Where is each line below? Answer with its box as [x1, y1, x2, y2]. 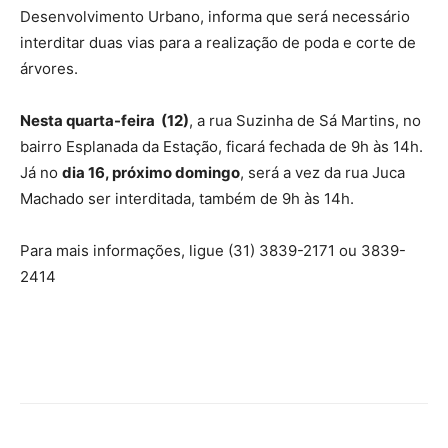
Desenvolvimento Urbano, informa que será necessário [20, 6, 410, 26]
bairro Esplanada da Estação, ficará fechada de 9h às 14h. [20, 136, 423, 156]
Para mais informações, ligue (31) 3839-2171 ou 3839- [20, 240, 406, 260]
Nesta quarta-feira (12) [20, 110, 189, 130]
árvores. [20, 58, 78, 78]
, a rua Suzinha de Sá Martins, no [189, 110, 421, 130]
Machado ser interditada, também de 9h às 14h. [20, 188, 354, 208]
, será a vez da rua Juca [240, 162, 405, 182]
